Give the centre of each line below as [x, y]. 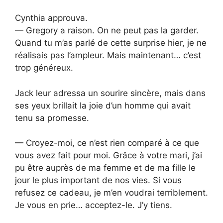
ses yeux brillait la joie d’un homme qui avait [103, 105]
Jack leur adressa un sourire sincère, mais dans [110, 93]
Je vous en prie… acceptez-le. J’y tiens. [94, 205]
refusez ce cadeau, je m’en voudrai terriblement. [111, 193]
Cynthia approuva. [51, 18]
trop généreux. [44, 68]
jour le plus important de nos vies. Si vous [98, 180]
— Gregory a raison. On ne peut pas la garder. [107, 31]
